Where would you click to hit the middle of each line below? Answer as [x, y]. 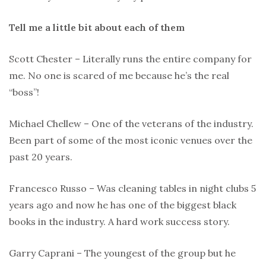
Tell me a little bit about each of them [97, 28]
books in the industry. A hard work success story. [119, 222]
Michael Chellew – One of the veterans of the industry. [131, 124]
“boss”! [24, 92]
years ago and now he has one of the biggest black [123, 205]
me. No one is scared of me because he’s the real [119, 76]
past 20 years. [41, 157]
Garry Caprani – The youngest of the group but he [122, 253]
